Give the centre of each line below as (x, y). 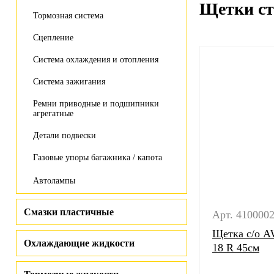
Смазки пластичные (69, 212)
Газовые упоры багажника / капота (98, 157)
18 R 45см (236, 248)
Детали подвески (65, 135)
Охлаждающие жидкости (79, 243)
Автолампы (54, 181)
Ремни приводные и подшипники (96, 104)
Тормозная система (68, 16)
